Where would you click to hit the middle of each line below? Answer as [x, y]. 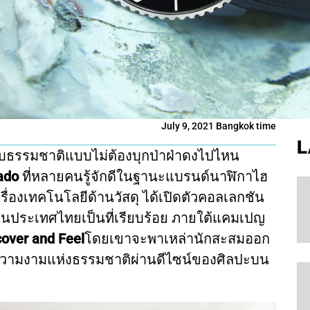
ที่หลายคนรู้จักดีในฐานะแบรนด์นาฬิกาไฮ [145, 176]
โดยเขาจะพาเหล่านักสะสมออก [177, 239]
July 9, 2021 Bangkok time [219, 126]
